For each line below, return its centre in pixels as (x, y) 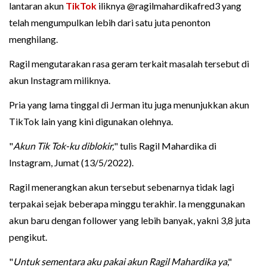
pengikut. (28, 237)
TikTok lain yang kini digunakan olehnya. (91, 122)
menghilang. (33, 39)
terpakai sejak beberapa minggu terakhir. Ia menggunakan (127, 204)
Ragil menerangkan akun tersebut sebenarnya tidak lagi (122, 187)
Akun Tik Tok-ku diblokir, (63, 146)
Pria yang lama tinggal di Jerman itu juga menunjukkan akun (129, 105)
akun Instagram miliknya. (60, 80)
